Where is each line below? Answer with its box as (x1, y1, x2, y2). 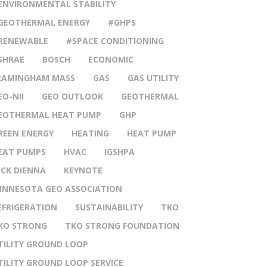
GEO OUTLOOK (42, 91, 103, 102)
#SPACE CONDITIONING (66, 35, 164, 46)
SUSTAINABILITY (75, 201, 143, 213)
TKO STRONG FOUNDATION (65, 220, 179, 231)
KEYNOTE (64, 164, 103, 176)
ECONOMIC (88, 54, 133, 65)
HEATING (72, 128, 109, 139)
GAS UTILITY (128, 72, 179, 83)
